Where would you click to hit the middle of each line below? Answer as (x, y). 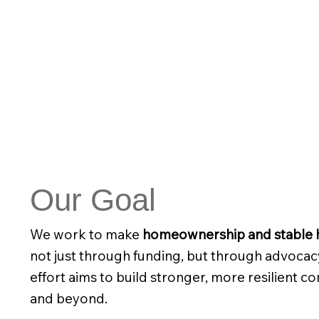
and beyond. (69, 298)
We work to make (86, 234)
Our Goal (93, 199)
